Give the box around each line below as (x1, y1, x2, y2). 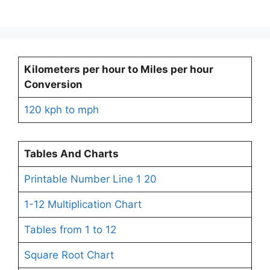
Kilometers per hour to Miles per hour (24, 63, 213, 75)
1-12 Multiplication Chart (24, 198, 142, 210)
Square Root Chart (24, 248, 114, 261)
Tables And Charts (24, 147, 119, 160)
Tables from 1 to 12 (24, 223, 116, 236)
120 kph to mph (24, 103, 99, 116)
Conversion (24, 78, 83, 90)
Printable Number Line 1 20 (24, 172, 157, 185)
